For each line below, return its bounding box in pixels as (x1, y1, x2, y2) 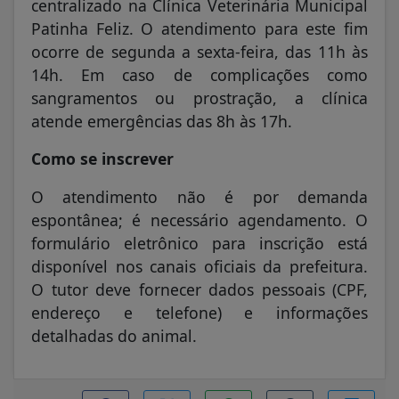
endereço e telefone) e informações (31, 301, 368, 323)
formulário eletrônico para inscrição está (31, 232, 368, 254)
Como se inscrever (31, 148, 174, 170)
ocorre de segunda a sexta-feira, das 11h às (31, 41, 368, 63)
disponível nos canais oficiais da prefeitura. (31, 255, 368, 277)
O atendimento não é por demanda (31, 185, 368, 208)
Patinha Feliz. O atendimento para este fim (31, 18, 368, 40)
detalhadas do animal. (31, 324, 197, 346)
